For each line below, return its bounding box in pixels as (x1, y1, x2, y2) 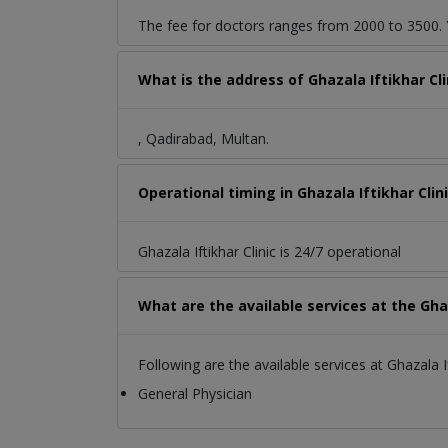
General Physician (138, 384, 252, 404)
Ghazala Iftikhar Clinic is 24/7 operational (138, 242, 401, 262)
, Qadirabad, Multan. (138, 129, 269, 149)
